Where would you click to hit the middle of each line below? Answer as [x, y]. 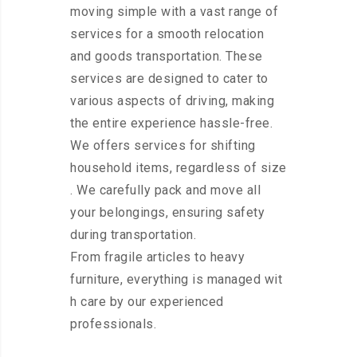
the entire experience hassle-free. [171, 124]
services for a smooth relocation [167, 34]
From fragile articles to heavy [157, 257]
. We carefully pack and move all [165, 190]
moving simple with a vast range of [174, 12]
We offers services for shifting [163, 146]
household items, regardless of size [178, 168]
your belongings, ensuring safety [167, 213]
